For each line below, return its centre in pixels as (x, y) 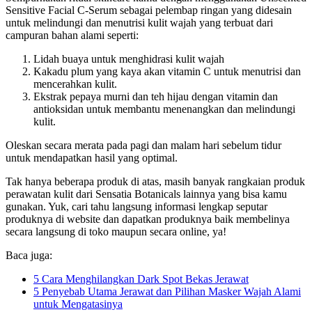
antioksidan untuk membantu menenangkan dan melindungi (164, 109)
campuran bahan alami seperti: (72, 35)
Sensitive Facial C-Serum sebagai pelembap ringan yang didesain (149, 10)
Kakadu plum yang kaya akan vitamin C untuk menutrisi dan (167, 71)
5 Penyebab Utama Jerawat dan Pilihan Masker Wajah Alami (167, 291)
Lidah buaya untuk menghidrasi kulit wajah (129, 58)
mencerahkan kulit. (75, 84)
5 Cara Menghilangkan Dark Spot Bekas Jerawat (141, 279)
